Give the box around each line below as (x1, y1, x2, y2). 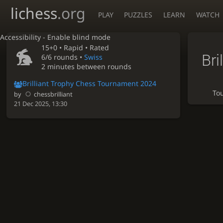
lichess (10, 3, 57, 23)
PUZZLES (124, 10, 153, 19)
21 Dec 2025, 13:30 (14, 99, 68, 108)
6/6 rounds (41, 52, 78, 62)
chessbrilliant (34, 90, 73, 99)
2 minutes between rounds (41, 62, 132, 72)
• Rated (83, 43, 110, 53)
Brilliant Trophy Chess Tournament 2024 (22, 79, 157, 89)
